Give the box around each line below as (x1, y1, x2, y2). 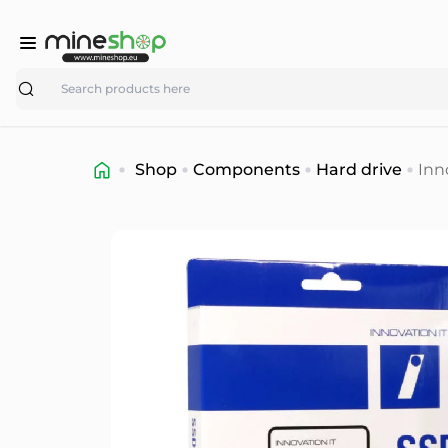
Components (193, 159, 300, 179)
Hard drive (316, 159, 402, 179)
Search (15, 68, 70, 88)
